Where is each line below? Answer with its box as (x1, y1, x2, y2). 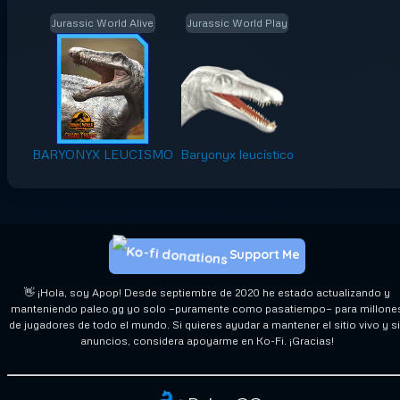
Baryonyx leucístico (180, 146, 294, 162)
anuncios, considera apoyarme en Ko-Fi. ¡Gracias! (80, 333, 334, 347)
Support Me (229, 246, 301, 263)
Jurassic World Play (187, 16, 287, 30)
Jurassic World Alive (52, 16, 154, 30)
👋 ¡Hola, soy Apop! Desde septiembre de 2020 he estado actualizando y (24, 285, 390, 299)
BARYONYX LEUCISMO (32, 146, 173, 162)
